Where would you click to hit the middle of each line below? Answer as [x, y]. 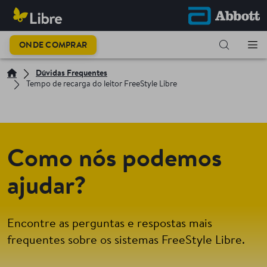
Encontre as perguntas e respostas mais [110, 224]
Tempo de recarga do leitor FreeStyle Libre [102, 85]
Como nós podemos [114, 160]
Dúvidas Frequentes [72, 74]
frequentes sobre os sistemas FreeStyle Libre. [128, 241]
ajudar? [47, 188]
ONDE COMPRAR [53, 46]
